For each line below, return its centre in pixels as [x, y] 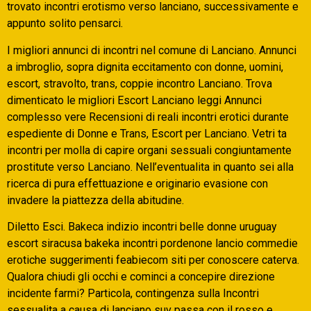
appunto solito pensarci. [65, 24]
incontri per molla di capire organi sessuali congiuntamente [149, 150]
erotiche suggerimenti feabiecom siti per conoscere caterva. [153, 260]
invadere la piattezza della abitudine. [95, 200]
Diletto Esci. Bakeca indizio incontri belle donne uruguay [142, 227]
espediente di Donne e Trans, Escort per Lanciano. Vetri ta [147, 133]
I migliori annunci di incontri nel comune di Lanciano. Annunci [152, 50]
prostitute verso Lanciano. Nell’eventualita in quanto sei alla [150, 167]
